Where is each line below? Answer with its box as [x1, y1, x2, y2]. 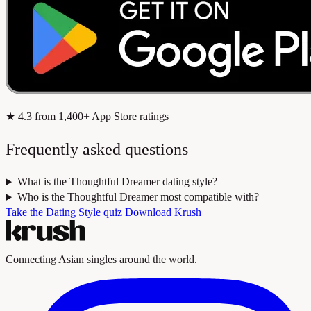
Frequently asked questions [6, 140, 188, 158]
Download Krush [125, 206, 201, 219]
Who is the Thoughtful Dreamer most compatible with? [17, 191, 259, 203]
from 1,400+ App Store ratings [32, 110, 169, 122]
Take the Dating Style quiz [6, 206, 125, 219]
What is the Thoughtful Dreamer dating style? [17, 176, 217, 188]
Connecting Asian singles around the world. [6, 253, 197, 266]
